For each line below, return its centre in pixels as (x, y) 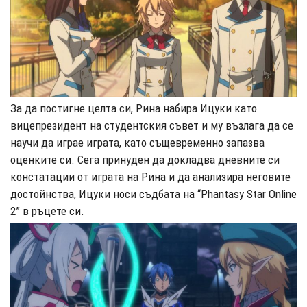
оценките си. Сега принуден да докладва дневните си (145, 160)
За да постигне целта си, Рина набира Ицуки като (134, 109)
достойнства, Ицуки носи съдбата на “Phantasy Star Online (153, 194)
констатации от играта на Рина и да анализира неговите (150, 177)
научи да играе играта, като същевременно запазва (137, 143)
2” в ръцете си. (47, 211)
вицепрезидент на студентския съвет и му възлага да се (152, 126)
